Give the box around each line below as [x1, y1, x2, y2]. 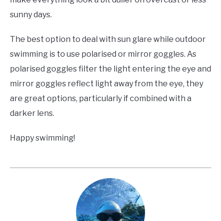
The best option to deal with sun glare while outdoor [10, 34, 206, 44]
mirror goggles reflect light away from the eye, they [10, 78, 203, 88]
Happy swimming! [10, 133, 75, 143]
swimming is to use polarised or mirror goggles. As [10, 49, 196, 59]
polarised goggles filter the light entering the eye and [10, 64, 211, 74]
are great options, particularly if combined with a [10, 93, 191, 103]
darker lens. [10, 108, 54, 118]
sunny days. [10, 9, 52, 19]
